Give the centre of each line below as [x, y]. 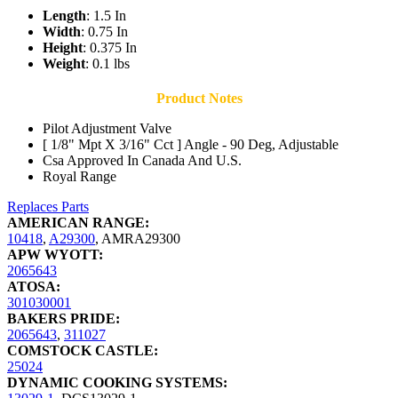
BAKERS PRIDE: [64, 319]
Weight [64, 64]
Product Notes [199, 99]
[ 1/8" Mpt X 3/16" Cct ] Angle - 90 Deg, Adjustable [191, 145]
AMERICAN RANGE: [78, 223]
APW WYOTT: [55, 255]
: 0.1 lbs [107, 64]
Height [63, 48]
